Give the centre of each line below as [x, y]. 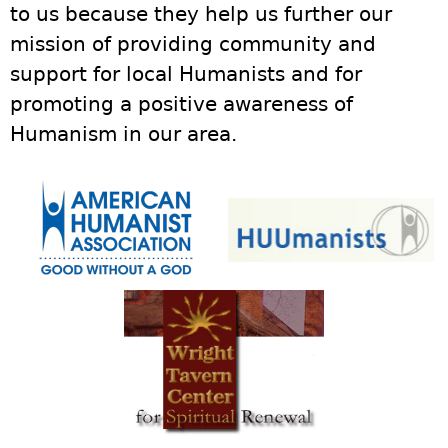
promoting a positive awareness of [181, 104]
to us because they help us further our [201, 14]
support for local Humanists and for [186, 74]
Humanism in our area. [123, 134]
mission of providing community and [193, 44]
